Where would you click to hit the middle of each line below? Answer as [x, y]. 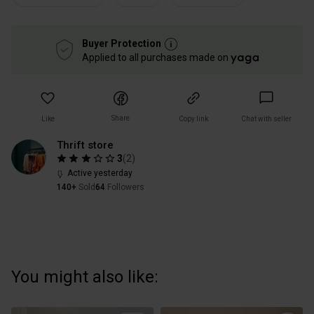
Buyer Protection [121, 43]
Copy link [193, 119]
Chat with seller [266, 119]
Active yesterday [100, 173]
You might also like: [85, 277]
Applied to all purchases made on [156, 57]
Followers [126, 187]
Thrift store [85, 145]
